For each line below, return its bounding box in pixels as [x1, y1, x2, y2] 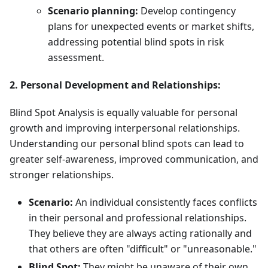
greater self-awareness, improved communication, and [10, 153, 258, 166]
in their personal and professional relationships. [29, 211, 246, 225]
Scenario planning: [48, 4, 138, 18]
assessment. [48, 51, 104, 65]
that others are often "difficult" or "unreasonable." [29, 242, 257, 256]
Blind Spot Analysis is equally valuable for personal [10, 106, 237, 120]
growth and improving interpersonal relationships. [10, 121, 240, 135]
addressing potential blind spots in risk [48, 35, 224, 49]
